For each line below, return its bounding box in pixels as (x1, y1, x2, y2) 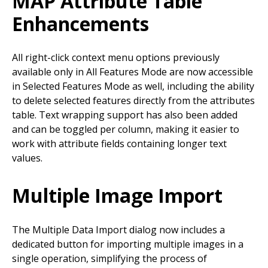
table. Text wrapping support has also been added (12, 108, 237, 122)
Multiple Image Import (12, 182, 223, 209)
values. (12, 151, 42, 165)
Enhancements (12, 10, 149, 36)
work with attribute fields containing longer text (12, 137, 227, 151)
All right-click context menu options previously (12, 51, 220, 65)
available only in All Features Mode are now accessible (12, 65, 253, 79)
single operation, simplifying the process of (12, 252, 207, 265)
